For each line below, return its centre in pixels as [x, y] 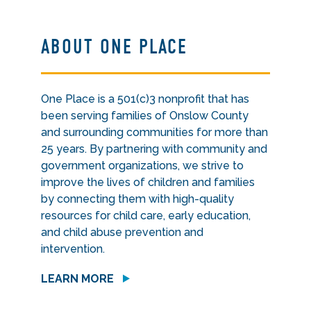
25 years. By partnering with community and [154, 149]
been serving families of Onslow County [145, 116]
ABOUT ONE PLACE [115, 47]
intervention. [73, 249]
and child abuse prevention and [123, 232]
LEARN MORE [78, 279]
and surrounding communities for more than [155, 132]
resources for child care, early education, [146, 216]
